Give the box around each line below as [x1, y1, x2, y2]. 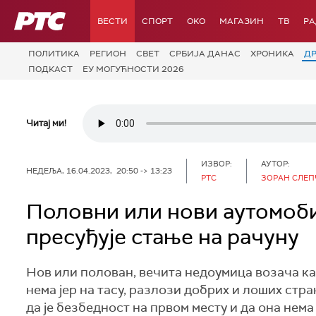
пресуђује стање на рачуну [26, 223, 299, 250]
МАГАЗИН [219, 16, 264, 27]
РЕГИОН [90, 48, 126, 59]
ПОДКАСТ [28, 63, 73, 75]
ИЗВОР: [201, 158, 232, 169]
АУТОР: [261, 158, 290, 169]
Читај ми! [26, 117, 66, 129]
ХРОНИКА [250, 48, 294, 59]
